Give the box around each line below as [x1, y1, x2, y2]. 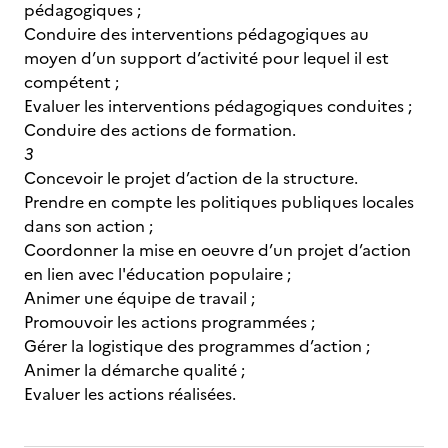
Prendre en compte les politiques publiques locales [24, 190, 414, 214]
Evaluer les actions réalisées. [24, 382, 236, 406]
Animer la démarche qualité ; [24, 358, 245, 382]
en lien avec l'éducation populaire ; [24, 262, 291, 286]
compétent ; [24, 70, 119, 94]
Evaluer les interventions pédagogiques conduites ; [24, 94, 412, 118]
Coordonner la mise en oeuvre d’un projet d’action [24, 238, 411, 262]
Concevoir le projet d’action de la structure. [24, 166, 358, 190]
